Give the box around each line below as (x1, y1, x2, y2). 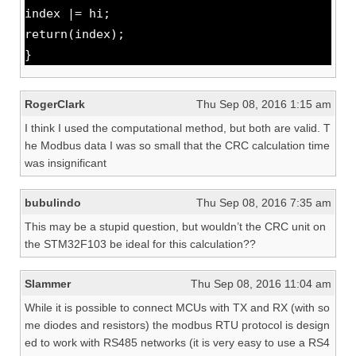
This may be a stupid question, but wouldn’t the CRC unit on (25, 220, 326, 234)
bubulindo (25, 196, 81, 210)
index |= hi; (25, 6, 110, 21)
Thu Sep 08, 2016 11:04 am (191, 277, 331, 291)
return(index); (25, 27, 125, 42)
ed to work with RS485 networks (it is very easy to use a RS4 (25, 336, 330, 350)
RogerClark (25, 98, 85, 111)
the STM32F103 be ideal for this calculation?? (25, 238, 256, 251)
